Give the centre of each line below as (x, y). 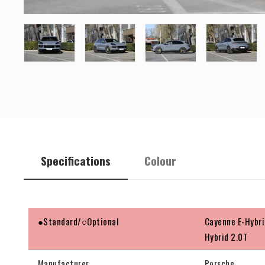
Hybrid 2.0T (227, 237)
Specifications (75, 161)
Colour (161, 161)
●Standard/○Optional (78, 222)
